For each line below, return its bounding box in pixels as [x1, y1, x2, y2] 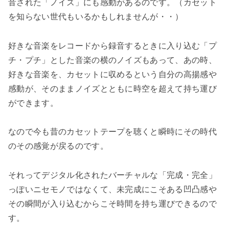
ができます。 [8, 98, 58, 107]
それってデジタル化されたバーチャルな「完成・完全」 [8, 171, 217, 180]
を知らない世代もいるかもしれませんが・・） [8, 12, 184, 21]
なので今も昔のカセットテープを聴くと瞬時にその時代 [8, 127, 217, 136]
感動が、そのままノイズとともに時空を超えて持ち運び [8, 84, 217, 93]
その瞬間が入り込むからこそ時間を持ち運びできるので [8, 199, 217, 209]
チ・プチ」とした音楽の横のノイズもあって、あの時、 [8, 55, 217, 64]
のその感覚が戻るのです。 [8, 142, 108, 151]
